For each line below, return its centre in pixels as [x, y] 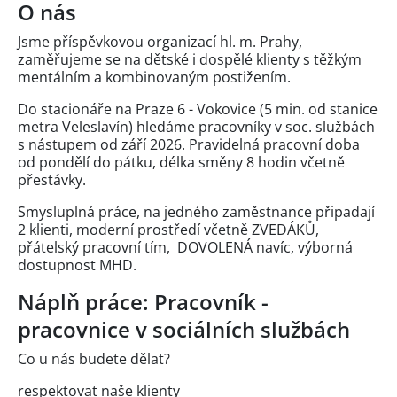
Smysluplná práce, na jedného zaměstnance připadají [196, 211]
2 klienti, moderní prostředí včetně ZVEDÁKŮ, [168, 229]
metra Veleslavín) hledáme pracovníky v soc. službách [196, 126]
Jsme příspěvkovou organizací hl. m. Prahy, [160, 41]
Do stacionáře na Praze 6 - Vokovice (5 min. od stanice [198, 109]
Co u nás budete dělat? [96, 358]
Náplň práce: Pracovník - [143, 301]
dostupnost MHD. [81, 265]
